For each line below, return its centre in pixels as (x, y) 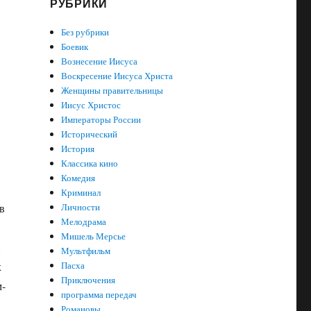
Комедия (78, 178)
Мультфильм (86, 251)
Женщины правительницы (112, 90)
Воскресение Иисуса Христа (117, 76)
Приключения (89, 280)
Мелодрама (84, 221)
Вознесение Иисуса (100, 61)
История (78, 149)
